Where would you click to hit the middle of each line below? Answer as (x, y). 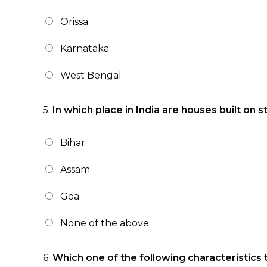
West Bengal (91, 75)
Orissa (74, 22)
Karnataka (85, 49)
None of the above (105, 223)
